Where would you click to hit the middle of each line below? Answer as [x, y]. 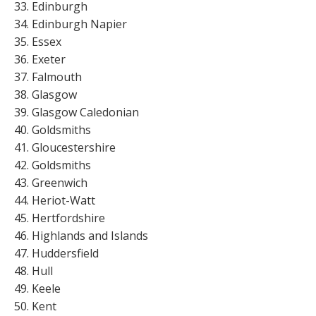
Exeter [48, 59]
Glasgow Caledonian [85, 112]
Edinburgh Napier [79, 24]
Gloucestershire [73, 147]
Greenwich [59, 182]
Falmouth [56, 77]
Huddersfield [65, 253]
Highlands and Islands [90, 235]
